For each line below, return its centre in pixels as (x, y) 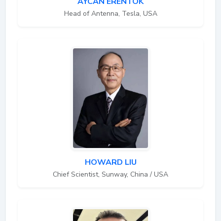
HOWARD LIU (110, 162)
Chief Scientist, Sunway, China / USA (110, 174)
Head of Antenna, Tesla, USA (110, 13)
